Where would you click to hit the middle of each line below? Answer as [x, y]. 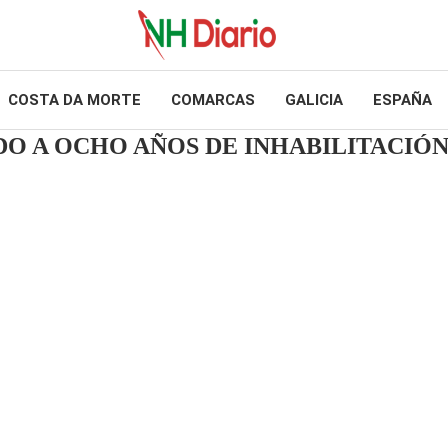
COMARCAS [212, 100]
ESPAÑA [402, 100]
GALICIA [313, 100]
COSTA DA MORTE [74, 100]
